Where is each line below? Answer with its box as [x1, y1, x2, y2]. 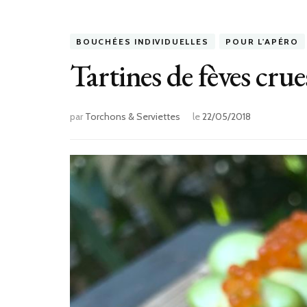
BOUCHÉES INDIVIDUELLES [76, 36, 209, 47]
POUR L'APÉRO [225, 36, 299, 47]
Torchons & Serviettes [85, 110, 180, 123]
